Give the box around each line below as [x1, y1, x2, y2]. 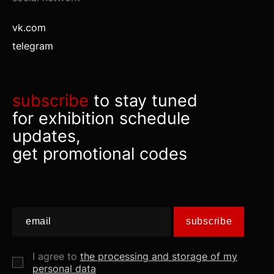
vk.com [12, 21, 46, 34]
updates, [12, 125, 81, 146]
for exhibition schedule [12, 108, 190, 128]
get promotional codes [12, 143, 187, 164]
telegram [12, 39, 53, 52]
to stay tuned [89, 90, 198, 111]
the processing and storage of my [80, 250, 237, 262]
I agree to [32, 250, 80, 262]
